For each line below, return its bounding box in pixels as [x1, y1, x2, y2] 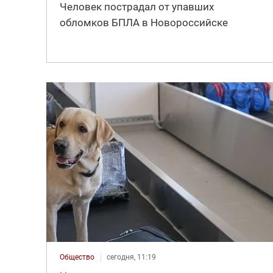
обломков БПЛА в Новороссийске [59, 16, 228, 29]
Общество [59, 253, 94, 262]
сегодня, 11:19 [106, 253, 156, 262]
